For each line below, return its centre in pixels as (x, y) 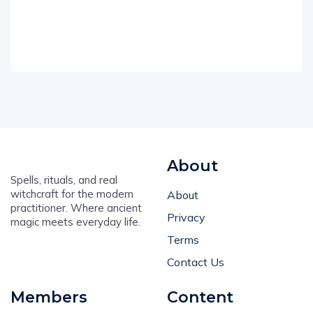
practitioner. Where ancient (76, 208)
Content (200, 298)
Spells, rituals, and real (64, 180)
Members (49, 298)
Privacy (186, 218)
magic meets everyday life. (75, 222)
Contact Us (196, 262)
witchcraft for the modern (72, 194)
